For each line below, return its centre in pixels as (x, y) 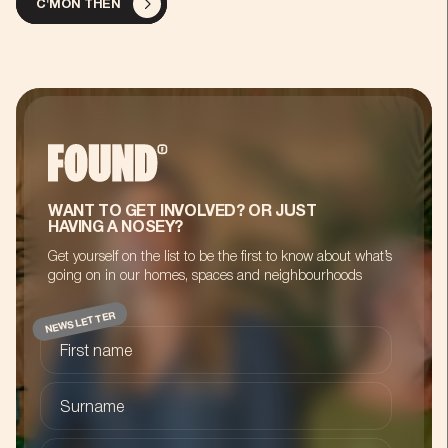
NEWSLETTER (80, 323)
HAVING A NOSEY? (115, 227)
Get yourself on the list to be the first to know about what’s (220, 257)
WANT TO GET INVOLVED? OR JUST (182, 211)
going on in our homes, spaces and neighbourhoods (205, 276)
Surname (92, 407)
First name (96, 351)
